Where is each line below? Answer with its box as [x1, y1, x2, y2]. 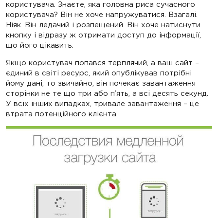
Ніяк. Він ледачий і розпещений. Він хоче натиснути [6, 20, 200, 29]
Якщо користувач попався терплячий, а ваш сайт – [6, 58, 199, 67]
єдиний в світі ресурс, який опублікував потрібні [6, 69, 192, 77]
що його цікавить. [6, 41, 73, 50]
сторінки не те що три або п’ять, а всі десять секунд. [6, 89, 208, 98]
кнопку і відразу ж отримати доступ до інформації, [6, 31, 201, 39]
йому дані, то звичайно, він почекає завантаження [6, 79, 196, 88]
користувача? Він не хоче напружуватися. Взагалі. [6, 10, 198, 19]
